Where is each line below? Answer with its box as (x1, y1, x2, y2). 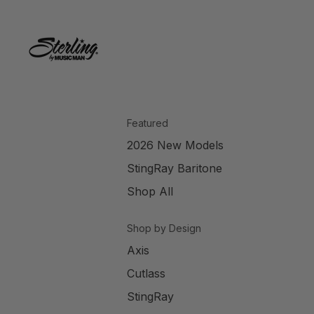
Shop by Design (127, 222, 201, 235)
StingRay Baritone (127, 161, 222, 176)
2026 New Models (127, 138, 224, 153)
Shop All (127, 184, 173, 199)
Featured (127, 117, 168, 130)
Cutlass (127, 266, 165, 281)
